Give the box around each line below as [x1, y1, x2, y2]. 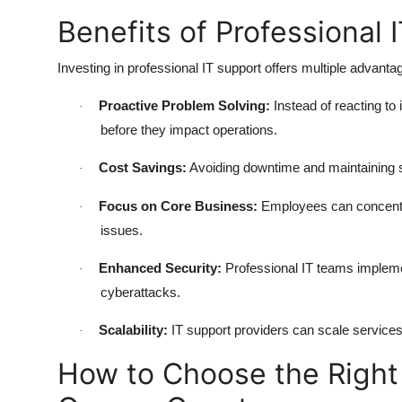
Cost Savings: [99, 160, 187, 176]
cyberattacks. [100, 284, 180, 301]
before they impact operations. [100, 122, 277, 138]
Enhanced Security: [99, 260, 222, 276]
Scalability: [99, 322, 168, 338]
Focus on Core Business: [99, 198, 258, 214]
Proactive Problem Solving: [99, 98, 270, 114]
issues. [100, 223, 143, 239]
